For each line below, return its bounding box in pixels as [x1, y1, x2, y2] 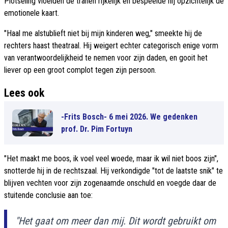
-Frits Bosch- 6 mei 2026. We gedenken [61, 111, 197, 122]
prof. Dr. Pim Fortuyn [61, 124, 132, 134]
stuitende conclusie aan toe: [4, 190, 93, 201]
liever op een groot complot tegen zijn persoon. [4, 65, 156, 75]
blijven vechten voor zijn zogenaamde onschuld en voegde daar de [4, 178, 216, 188]
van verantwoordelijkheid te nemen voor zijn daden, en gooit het [4, 53, 208, 63]
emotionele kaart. [4, 8, 59, 18]
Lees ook [4, 87, 44, 100]
